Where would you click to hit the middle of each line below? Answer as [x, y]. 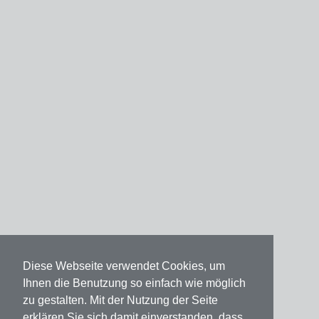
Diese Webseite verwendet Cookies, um [124, 266]
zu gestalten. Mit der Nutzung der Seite [120, 300]
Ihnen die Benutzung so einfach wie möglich [134, 283]
